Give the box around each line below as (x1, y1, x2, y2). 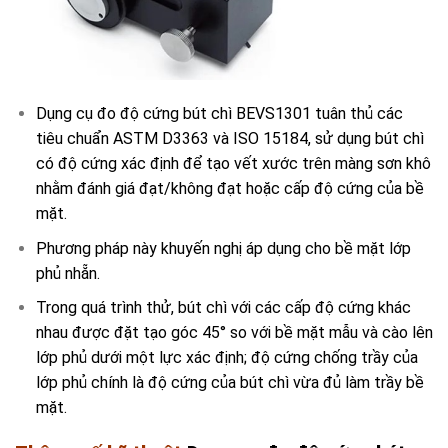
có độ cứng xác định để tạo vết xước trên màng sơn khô (35, 154, 431, 174)
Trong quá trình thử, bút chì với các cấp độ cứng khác (35, 298, 411, 318)
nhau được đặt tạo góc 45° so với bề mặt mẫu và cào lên (35, 323, 433, 343)
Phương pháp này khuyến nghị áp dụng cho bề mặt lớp (35, 238, 411, 258)
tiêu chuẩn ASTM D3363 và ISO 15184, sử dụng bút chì (35, 129, 424, 149)
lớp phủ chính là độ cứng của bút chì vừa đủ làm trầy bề (35, 373, 424, 393)
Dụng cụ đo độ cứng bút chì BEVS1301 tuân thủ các (35, 104, 403, 124)
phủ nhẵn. (35, 263, 100, 283)
